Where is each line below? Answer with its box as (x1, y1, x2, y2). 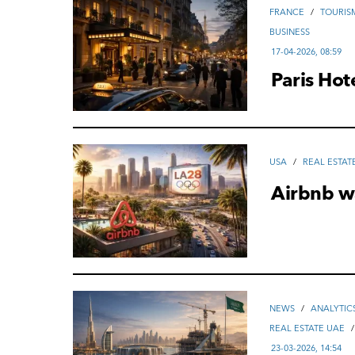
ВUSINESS (269, 26, 311, 38)
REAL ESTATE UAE (269, 323, 345, 334)
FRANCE (269, 6, 305, 18)
